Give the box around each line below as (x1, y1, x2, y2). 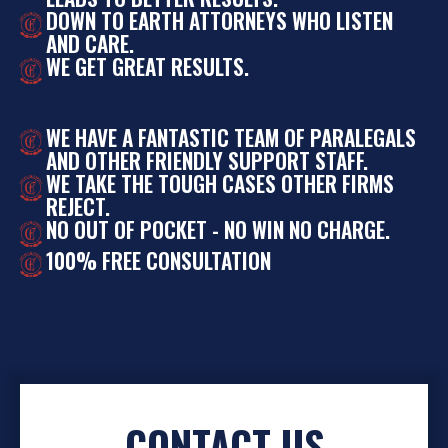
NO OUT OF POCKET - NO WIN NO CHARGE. (46, 213, 390, 245)
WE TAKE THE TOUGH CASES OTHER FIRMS (46, 167, 394, 199)
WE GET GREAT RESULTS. (46, 51, 249, 83)
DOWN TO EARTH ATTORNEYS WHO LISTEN (46, 5, 393, 37)
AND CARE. (46, 28, 134, 60)
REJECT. (46, 190, 110, 222)
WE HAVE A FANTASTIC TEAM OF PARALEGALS (46, 121, 416, 153)
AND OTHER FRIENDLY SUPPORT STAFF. (46, 144, 368, 176)
